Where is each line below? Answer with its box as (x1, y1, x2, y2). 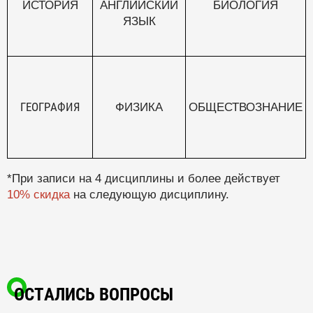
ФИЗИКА (115, 101, 163, 115)
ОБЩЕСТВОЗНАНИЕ (189, 101, 303, 115)
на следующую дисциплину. (70, 188, 229, 202)
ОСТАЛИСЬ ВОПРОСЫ (14, 284, 173, 305)
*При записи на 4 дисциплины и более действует (7, 172, 280, 186)
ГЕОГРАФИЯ (20, 100, 80, 115)
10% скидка (7, 188, 70, 202)
